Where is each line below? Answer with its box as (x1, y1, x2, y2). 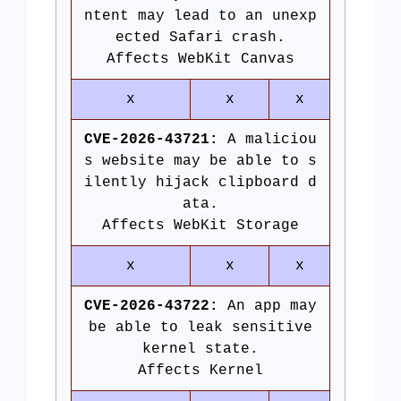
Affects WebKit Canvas (107, 51, 294, 67)
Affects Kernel (138, 363, 263, 379)
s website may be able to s (84, 153, 317, 169)
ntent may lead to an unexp (84, 8, 317, 24)
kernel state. (142, 341, 259, 357)
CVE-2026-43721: (84, 132, 218, 148)
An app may (218, 298, 317, 314)
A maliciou (218, 132, 317, 148)
